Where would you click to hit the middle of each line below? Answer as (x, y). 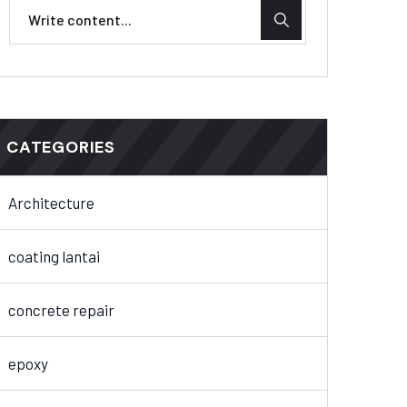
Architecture (51, 203)
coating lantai (54, 257)
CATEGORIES (61, 148)
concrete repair (61, 310)
